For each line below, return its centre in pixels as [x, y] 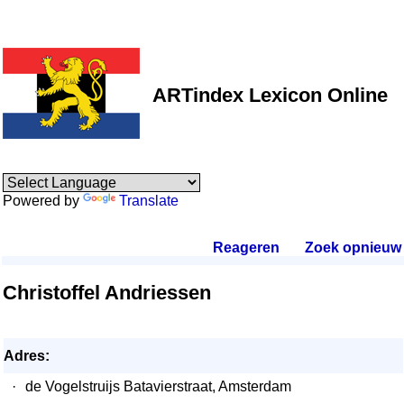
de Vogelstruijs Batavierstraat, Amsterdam [158, 386]
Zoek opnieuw [353, 248]
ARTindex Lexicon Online [270, 95]
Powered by [43, 201]
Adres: [27, 356]
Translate [149, 201]
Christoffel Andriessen [107, 293]
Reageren [246, 248]
